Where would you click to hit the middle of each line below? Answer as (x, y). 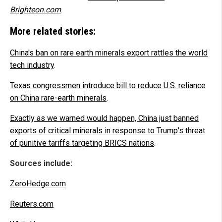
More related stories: (53, 31)
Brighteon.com (35, 9)
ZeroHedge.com (38, 183)
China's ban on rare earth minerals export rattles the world (109, 53)
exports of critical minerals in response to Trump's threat (108, 130)
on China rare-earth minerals (58, 98)
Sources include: (41, 163)
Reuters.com (32, 204)
